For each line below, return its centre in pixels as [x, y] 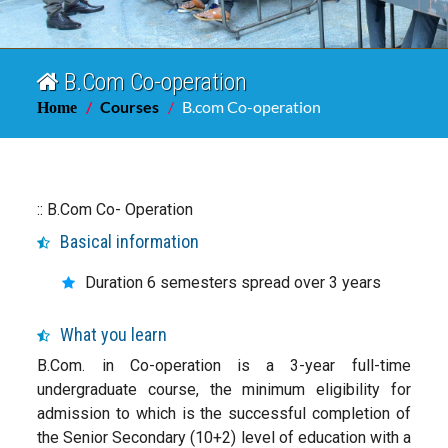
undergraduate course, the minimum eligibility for [224, 389]
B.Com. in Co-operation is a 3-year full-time [224, 365]
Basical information [130, 241]
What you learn [114, 334]
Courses [130, 106]
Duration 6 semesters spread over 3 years [233, 282]
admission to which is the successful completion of [224, 413]
